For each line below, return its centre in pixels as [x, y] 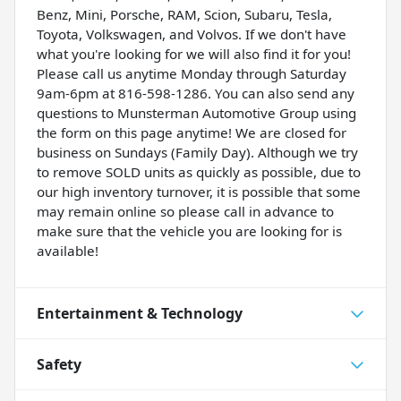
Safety [59, 364]
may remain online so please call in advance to [185, 211]
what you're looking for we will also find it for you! [194, 53]
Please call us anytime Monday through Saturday [192, 73]
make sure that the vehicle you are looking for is [189, 230]
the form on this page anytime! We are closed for [192, 132]
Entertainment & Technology [140, 313]
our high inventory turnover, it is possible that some [199, 191]
